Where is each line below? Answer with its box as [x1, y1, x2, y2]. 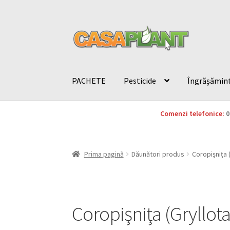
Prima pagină [84, 149, 124, 159]
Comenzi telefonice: [160, 109, 224, 119]
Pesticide [124, 75, 157, 86]
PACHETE [72, 75, 106, 86]
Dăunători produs [131, 149, 184, 159]
